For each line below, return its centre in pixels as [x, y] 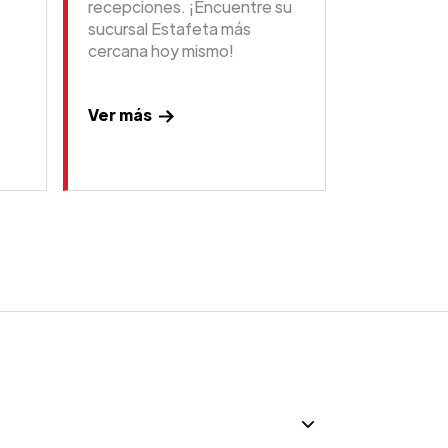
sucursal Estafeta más [169, 29]
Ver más [120, 115]
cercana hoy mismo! [161, 51]
